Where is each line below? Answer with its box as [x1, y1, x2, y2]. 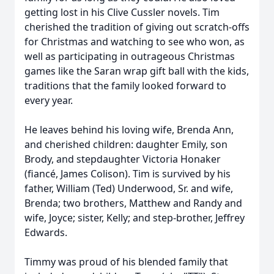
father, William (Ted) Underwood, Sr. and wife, [24, 182, 233, 195]
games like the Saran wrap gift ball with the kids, [24, 64, 249, 78]
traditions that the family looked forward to [24, 79, 226, 92]
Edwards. [24, 226, 67, 239]
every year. [24, 94, 73, 107]
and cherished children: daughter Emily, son [24, 138, 228, 151]
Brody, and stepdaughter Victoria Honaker [24, 152, 221, 166]
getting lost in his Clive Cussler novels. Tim [24, 6, 220, 19]
